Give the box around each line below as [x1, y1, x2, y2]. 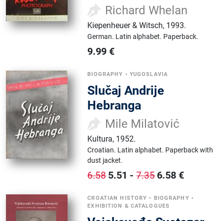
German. [87, 32, 116, 40]
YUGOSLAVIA [129, 71, 168, 77]
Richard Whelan [105, 3, 188, 17]
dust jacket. [87, 156, 123, 164]
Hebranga [87, 98, 142, 112]
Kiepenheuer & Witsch [87, 20, 163, 30]
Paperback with [165, 146, 214, 154]
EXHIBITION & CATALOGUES [87, 202, 170, 209]
